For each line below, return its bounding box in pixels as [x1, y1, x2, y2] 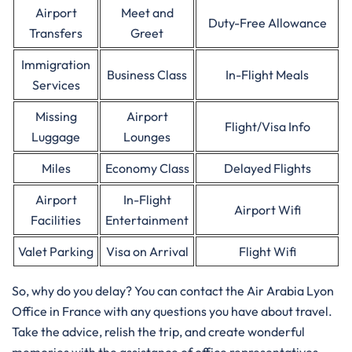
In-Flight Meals [225, 67, 309, 82]
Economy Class [104, 160, 189, 176]
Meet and [120, 5, 174, 20]
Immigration [21, 57, 90, 72]
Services [31, 77, 80, 93]
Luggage [31, 129, 80, 145]
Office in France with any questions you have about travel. [12, 303, 332, 319]
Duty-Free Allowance [207, 15, 327, 31]
